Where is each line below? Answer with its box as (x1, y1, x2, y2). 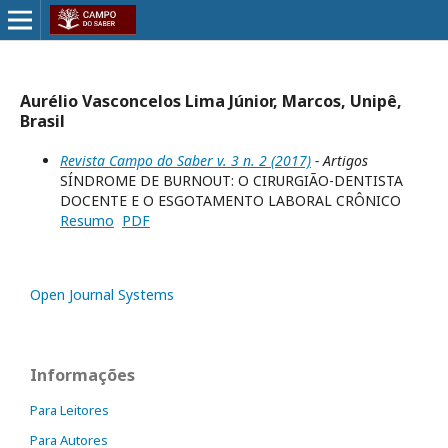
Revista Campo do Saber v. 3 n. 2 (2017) (60, 151, 311, 170)
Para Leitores (30, 401, 109, 419)
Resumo (60, 211, 114, 230)
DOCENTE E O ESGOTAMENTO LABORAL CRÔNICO (60, 191, 401, 210)
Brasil (20, 110, 65, 132)
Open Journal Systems (30, 285, 174, 304)
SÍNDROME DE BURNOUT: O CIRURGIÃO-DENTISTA (60, 171, 403, 190)
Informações (30, 364, 135, 386)
